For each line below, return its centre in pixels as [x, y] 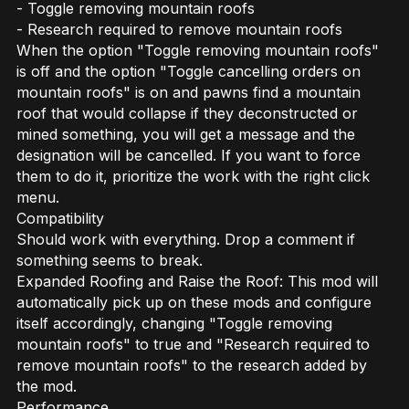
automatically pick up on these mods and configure [194, 302]
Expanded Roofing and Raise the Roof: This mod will [197, 281]
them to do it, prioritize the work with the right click [193, 176]
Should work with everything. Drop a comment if [186, 239]
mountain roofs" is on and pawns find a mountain [189, 92]
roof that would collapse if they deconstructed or [187, 113]
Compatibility [60, 218]
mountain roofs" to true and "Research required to [193, 344]
